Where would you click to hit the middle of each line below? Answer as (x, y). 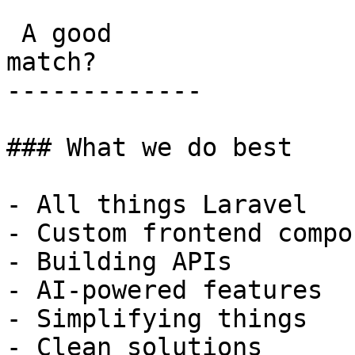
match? (52, 62)
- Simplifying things (157, 319)
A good (14, 33)
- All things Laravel (157, 204)
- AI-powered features (164, 290)
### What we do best (149, 147)
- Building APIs (119, 261)
